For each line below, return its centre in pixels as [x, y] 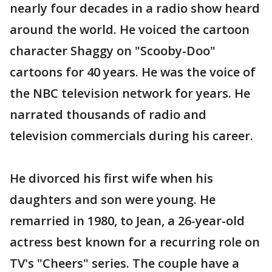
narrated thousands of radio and [108, 114]
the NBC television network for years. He [130, 93]
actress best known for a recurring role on [135, 242]
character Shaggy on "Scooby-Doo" [113, 50]
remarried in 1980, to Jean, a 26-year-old [127, 220]
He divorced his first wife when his [111, 178]
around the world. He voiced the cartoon [130, 29]
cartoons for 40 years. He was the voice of [133, 72]
